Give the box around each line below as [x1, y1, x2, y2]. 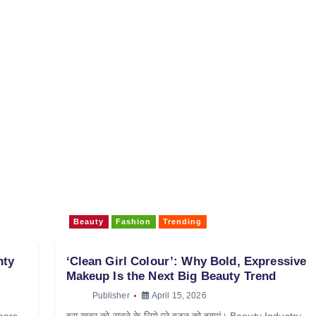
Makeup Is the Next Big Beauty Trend [66, 269, 276, 283]
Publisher [92, 291, 130, 301]
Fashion [116, 217, 151, 226]
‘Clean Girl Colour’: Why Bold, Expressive [66, 254, 307, 268]
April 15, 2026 [150, 291, 207, 301]
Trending [163, 217, 202, 226]
